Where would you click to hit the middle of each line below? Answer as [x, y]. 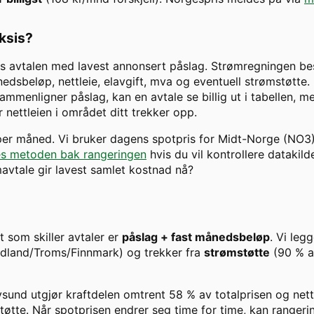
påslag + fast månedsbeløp [196, 237]
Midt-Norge [249, 139]
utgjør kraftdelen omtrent [98, 295]
